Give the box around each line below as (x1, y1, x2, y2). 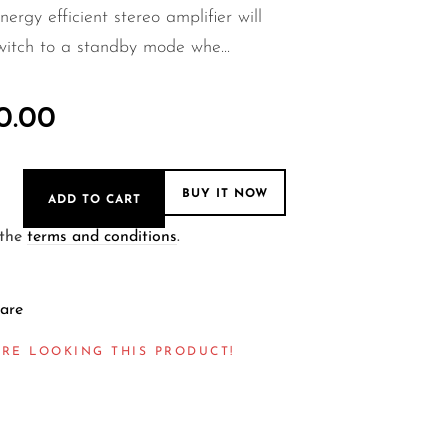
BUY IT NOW (181, 187, 268, 200)
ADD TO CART (47, 193, 141, 206)
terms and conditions (26, 229, 177, 246)
